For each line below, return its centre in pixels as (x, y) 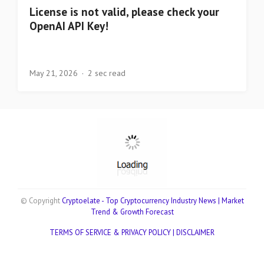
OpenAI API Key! (69, 26)
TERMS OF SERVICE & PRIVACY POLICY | (113, 233)
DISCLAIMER (195, 233)
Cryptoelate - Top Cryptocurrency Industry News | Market (153, 201)
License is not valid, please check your (124, 12)
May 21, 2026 (54, 73)
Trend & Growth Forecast (132, 212)
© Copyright (41, 201)
